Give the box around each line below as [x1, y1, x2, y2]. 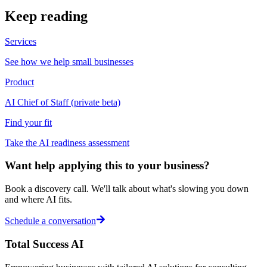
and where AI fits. [5, 194, 72, 205]
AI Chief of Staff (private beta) [5, 97, 120, 107]
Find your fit [5, 117, 52, 128]
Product [5, 76, 34, 87]
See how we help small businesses [5, 56, 133, 67]
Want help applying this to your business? [5, 159, 210, 172]
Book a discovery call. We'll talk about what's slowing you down [5, 184, 249, 194]
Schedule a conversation [5, 216, 96, 226]
